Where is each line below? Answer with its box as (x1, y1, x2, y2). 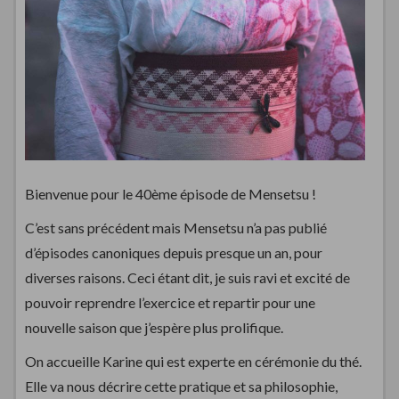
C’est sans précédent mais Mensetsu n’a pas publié (25, 218, 327, 236)
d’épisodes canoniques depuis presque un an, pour (25, 243, 322, 261)
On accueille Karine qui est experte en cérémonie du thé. (25, 352, 362, 370)
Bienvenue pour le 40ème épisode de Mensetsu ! (25, 184, 316, 202)
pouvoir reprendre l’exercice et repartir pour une (25, 293, 315, 311)
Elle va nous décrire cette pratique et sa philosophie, (25, 377, 338, 395)
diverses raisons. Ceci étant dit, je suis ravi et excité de (25, 268, 350, 286)
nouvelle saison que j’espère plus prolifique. (25, 318, 283, 336)
